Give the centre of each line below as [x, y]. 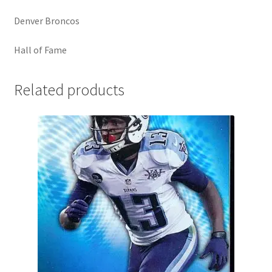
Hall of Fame [40, 49]
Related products [69, 90]
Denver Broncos [46, 21]
